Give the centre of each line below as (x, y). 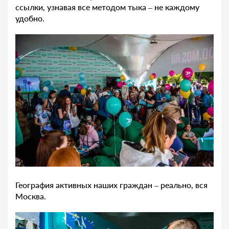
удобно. (30, 18)
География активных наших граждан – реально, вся (111, 185)
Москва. (31, 196)
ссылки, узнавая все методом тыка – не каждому (107, 7)
